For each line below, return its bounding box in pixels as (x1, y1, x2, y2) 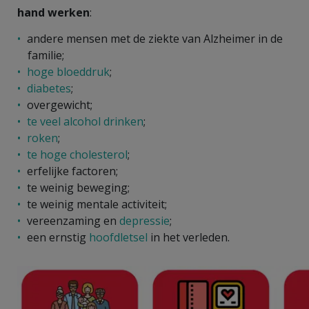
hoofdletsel (89, 229, 148, 245)
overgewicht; (27, 97, 92, 112)
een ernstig (27, 229, 89, 245)
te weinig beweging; (27, 179, 130, 195)
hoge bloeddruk (27, 63, 110, 79)
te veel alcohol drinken (27, 113, 143, 129)
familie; (28, 47, 64, 63)
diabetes (27, 80, 71, 96)
